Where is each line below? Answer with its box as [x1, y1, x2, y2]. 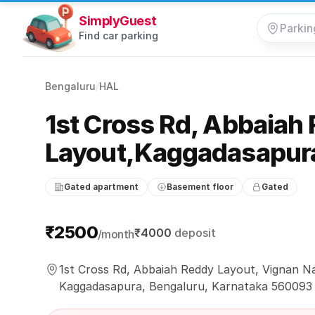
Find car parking [79, 30, 158, 41]
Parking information [44, 219, 147, 233]
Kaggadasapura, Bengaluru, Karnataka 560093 [59, 279, 312, 293]
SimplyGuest [79, 13, 157, 28]
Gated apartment [64, 181, 139, 192]
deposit [174, 226, 217, 240]
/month [98, 227, 134, 241]
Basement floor [167, 181, 233, 192]
